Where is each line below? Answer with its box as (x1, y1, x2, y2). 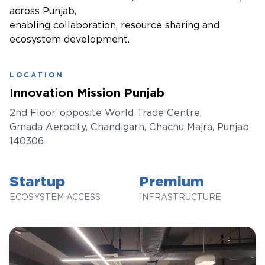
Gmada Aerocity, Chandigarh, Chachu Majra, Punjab (9, 121, 249, 133)
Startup (9, 173, 65, 190)
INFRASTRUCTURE (140, 192, 221, 202)
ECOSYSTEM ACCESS (9, 192, 101, 202)
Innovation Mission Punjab (9, 86, 164, 101)
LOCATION (9, 70, 64, 80)
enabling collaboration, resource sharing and (9, 20, 219, 31)
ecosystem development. (9, 34, 130, 46)
